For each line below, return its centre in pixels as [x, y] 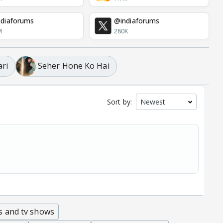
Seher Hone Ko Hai [73, 66]
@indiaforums [137, 21]
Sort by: [119, 102]
